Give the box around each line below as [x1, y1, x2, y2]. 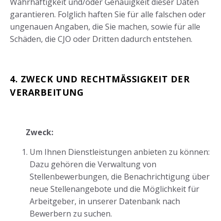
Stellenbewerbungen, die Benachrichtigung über [30, 171, 210, 183]
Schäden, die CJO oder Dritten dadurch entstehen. [10, 34, 192, 45]
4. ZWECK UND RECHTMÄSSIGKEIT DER [10, 73, 189, 85]
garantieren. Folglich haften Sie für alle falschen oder [10, 9, 206, 20]
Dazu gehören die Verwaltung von [30, 159, 156, 170]
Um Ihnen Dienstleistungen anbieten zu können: [30, 147, 210, 158]
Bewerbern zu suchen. [30, 208, 112, 220]
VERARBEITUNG [10, 86, 83, 99]
